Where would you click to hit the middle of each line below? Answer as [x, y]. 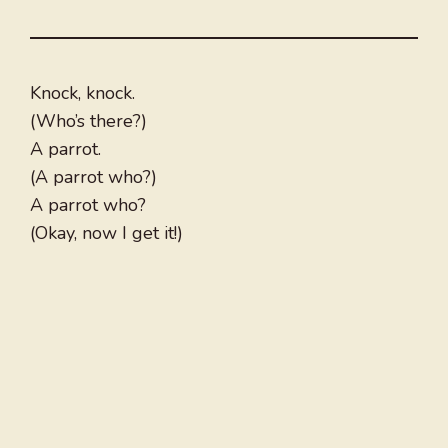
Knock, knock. [82, 93]
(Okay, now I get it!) [106, 233]
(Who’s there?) [88, 121]
